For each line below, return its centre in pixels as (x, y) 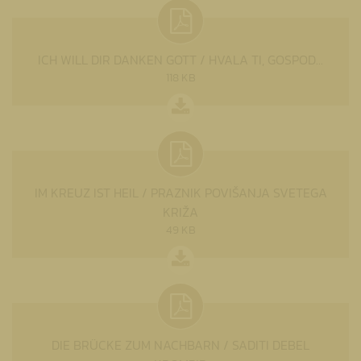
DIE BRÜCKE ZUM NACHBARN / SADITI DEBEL (180, 344)
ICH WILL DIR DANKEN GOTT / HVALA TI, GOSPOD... (180, 59)
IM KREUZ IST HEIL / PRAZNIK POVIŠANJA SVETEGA (180, 192)
